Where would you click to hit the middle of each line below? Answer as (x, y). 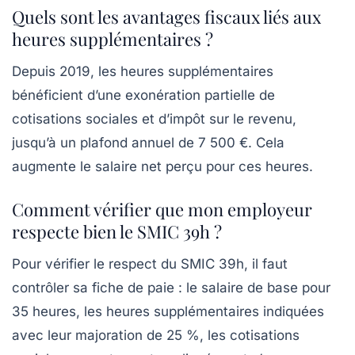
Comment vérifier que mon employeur (162, 210)
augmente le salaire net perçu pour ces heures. (162, 167)
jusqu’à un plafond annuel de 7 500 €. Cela (148, 143)
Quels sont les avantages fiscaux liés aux (166, 17)
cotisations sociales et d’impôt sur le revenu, (154, 119)
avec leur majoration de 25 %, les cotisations (156, 336)
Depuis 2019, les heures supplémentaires (143, 72)
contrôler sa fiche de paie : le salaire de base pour (171, 288)
